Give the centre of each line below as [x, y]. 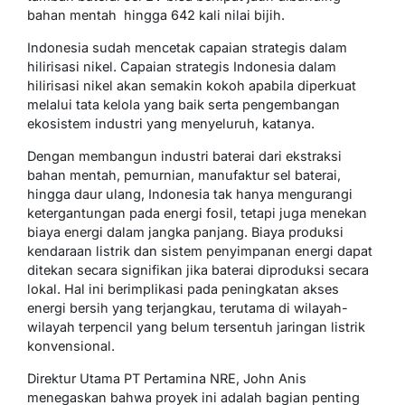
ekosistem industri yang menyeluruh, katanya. [171, 123]
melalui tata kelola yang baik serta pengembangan [184, 104]
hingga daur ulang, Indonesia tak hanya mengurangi [190, 193]
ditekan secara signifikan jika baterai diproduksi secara [198, 269]
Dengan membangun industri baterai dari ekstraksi [184, 155]
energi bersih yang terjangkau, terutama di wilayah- [188, 307]
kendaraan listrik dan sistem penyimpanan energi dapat [200, 250]
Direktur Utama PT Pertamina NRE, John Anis [167, 378]
